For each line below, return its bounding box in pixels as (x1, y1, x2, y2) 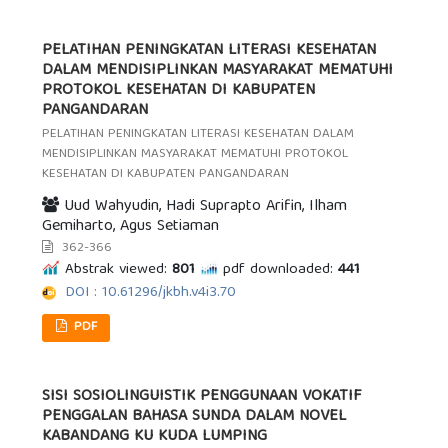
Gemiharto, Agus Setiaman (42, 213, 220, 242)
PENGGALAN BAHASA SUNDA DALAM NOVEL (42, 403, 347, 432)
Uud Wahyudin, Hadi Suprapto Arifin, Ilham (59, 193, 348, 222)
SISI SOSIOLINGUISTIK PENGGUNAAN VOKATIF (42, 383, 363, 412)
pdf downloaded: (223, 257, 334, 284)
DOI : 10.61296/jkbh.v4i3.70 (65, 280, 237, 307)
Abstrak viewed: (65, 257, 168, 284)
